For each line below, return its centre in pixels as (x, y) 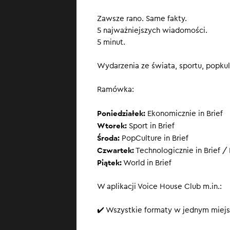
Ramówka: (116, 90)
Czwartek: (116, 150)
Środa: (108, 138)
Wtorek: (112, 126)
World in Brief (147, 163)
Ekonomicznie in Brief (184, 114)
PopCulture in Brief (154, 138)
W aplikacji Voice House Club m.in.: (159, 187)
